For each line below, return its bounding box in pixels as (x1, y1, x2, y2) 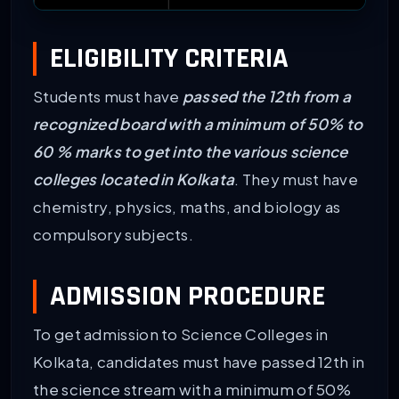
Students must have (33, 86, 183, 107)
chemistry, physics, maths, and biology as (33, 197, 341, 217)
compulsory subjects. (33, 224, 194, 245)
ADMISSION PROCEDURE (50, 278, 325, 315)
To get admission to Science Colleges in (33, 324, 329, 345)
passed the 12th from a (182, 86, 352, 107)
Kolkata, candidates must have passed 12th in (33, 352, 365, 372)
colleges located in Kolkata (33, 169, 235, 190)
